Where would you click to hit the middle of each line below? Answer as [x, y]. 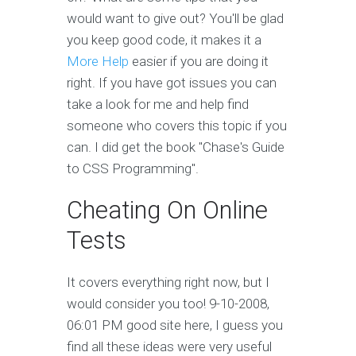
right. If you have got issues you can [172, 83]
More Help [98, 62]
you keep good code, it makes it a [164, 40]
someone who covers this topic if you [177, 126]
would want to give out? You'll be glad [175, 19]
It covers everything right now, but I [168, 282]
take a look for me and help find [158, 104]
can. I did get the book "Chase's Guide [176, 147]
